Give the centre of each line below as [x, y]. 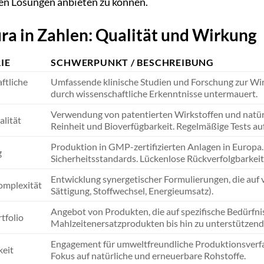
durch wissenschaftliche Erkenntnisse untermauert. [154, 93]
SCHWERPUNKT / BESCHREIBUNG [132, 62]
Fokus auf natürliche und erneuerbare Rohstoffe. [148, 255]
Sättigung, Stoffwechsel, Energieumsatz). [132, 190]
